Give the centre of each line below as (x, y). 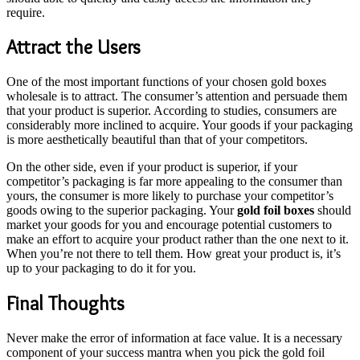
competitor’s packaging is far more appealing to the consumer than (174, 182)
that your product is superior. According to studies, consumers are (172, 111)
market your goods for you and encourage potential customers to (169, 225)
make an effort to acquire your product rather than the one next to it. (178, 239)
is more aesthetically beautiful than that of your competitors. (157, 140)
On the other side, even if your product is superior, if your (152, 167)
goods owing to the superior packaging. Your (122, 211)
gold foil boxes (276, 211)
